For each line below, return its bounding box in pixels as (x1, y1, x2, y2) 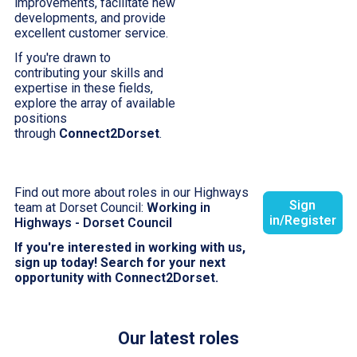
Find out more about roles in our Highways (14, 184, 249, 200)
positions (14, 110, 68, 126)
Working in (147, 199, 211, 215)
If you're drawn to (14, 49, 112, 65)
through (14, 125, 60, 141)
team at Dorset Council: (14, 199, 147, 215)
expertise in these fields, (14, 80, 154, 96)
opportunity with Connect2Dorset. (14, 269, 219, 285)
